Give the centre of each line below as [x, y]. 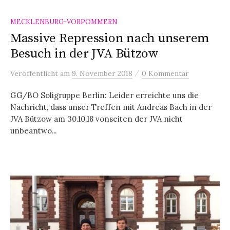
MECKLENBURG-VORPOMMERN [64, 21]
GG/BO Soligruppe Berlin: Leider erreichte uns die [104, 95]
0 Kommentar [165, 73]
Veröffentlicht [35, 73]
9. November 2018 [102, 73]
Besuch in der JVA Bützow [84, 53]
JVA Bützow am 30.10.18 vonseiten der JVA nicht [97, 119]
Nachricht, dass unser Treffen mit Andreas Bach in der [111, 107]
